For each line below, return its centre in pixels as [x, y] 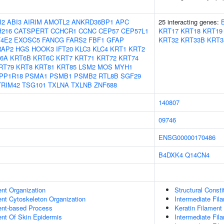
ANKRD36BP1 [92, 22]
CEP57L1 [135, 31]
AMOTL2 [57, 22]
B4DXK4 [171, 155]
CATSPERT [31, 31]
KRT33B [193, 40]
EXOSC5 [27, 40]
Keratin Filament [198, 208]
